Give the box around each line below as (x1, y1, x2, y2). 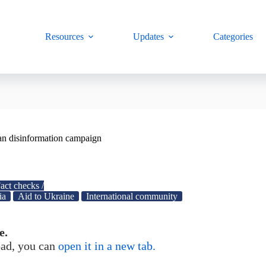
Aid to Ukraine (18, 191, 74, 201)
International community (86, 191, 178, 201)
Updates (133, 31, 164, 42)
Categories (213, 31, 254, 42)
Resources (45, 31, 84, 42)
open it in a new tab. (58, 239, 156, 252)
